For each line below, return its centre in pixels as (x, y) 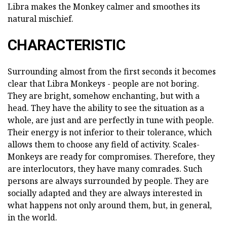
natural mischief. (41, 19)
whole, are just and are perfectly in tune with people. (111, 120)
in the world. (32, 217)
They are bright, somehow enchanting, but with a (104, 96)
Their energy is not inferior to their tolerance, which (110, 132)
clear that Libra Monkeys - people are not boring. (103, 84)
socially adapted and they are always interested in (105, 193)
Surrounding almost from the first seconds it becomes (112, 71)
